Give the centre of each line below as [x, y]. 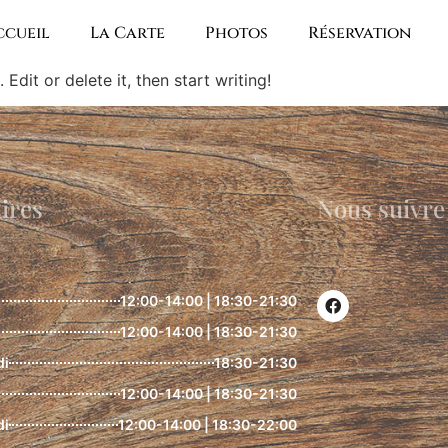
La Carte [128, 33]
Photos [237, 33]
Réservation [360, 33]
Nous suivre [380, 208]
